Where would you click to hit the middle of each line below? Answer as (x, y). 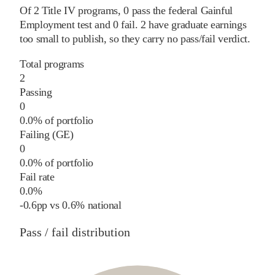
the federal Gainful (193, 10)
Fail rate (37, 176)
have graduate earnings (196, 24)
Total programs (52, 64)
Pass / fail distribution (75, 232)
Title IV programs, (80, 10)
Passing (36, 92)
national (103, 205)
